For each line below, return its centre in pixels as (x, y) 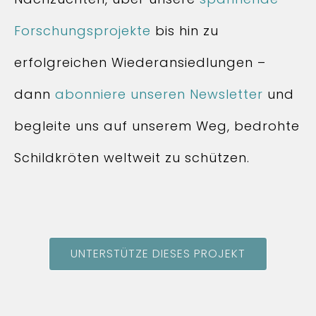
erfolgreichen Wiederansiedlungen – (140, 62)
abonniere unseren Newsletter (159, 94)
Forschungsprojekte (83, 31)
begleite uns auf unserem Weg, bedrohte (157, 126)
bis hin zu (185, 31)
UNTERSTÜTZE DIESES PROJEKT (158, 254)
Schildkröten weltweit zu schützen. (132, 158)
